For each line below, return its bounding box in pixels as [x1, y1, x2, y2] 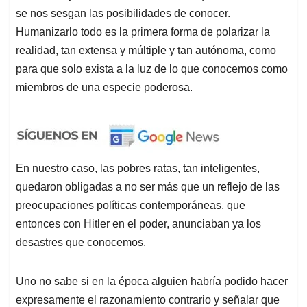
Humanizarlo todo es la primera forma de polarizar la [16, 25, 270, 38]
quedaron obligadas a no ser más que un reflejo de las [16, 180, 280, 193]
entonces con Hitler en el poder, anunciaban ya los [16, 217, 261, 230]
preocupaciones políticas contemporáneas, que [16, 199, 245, 211]
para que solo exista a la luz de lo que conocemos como [16, 62, 288, 75]
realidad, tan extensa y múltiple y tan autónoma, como [16, 44, 276, 56]
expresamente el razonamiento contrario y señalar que [16, 293, 280, 306]
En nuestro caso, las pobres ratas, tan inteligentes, [16, 162, 260, 174]
